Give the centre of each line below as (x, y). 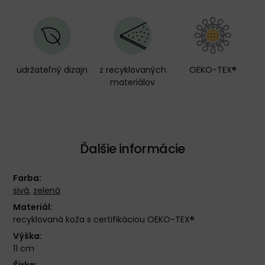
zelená (47, 190)
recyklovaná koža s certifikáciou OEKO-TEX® (104, 219)
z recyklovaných (132, 70)
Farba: (27, 178)
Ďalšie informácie (132, 149)
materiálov (132, 82)
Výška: (28, 236)
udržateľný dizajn (52, 70)
